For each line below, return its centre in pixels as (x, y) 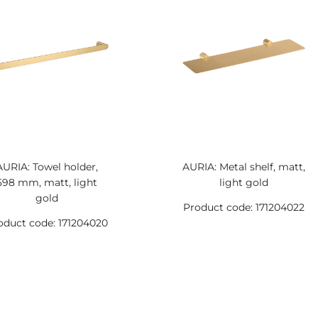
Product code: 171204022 (243, 207)
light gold (243, 182)
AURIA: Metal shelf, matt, (243, 167)
